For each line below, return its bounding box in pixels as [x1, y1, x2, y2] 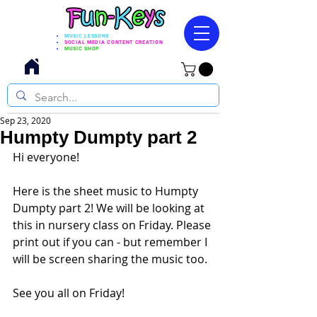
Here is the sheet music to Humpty [13, 183, 201, 200]
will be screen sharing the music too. [13, 251, 210, 267]
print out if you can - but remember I [13, 234, 210, 250]
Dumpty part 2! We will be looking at [13, 200, 207, 217]
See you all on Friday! [13, 285, 127, 301]
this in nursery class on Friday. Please [13, 217, 214, 234]
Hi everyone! [13, 149, 82, 166]
